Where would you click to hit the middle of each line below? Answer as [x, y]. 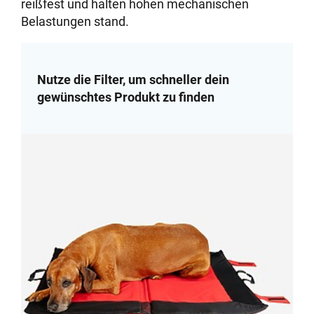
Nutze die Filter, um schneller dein [133, 80]
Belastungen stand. [75, 21]
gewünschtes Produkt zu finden [125, 97]
